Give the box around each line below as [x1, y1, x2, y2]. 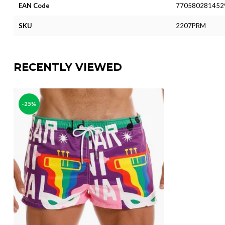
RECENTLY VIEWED [14, 60, 122, 73]
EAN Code [19, 1, 50, 10]
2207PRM [175, 21, 206, 30]
